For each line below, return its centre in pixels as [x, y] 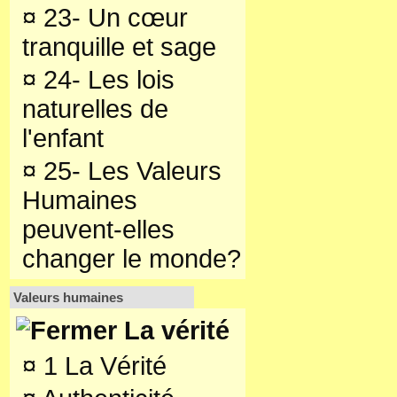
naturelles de [95, 109]
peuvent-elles [98, 230]
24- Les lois [105, 80]
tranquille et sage [119, 47]
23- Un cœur [112, 18]
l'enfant [63, 138]
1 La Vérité [101, 366]
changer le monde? [132, 259]
